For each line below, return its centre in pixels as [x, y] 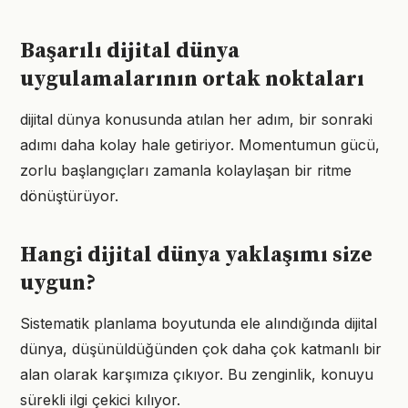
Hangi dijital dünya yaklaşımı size [196, 255]
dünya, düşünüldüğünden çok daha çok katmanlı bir [201, 349]
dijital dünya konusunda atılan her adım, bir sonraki [196, 119]
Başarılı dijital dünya [130, 51]
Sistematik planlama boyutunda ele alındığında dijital [199, 323]
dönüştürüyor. [69, 196]
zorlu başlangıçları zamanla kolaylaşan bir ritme [186, 170]
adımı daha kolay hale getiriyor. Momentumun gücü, [200, 145]
